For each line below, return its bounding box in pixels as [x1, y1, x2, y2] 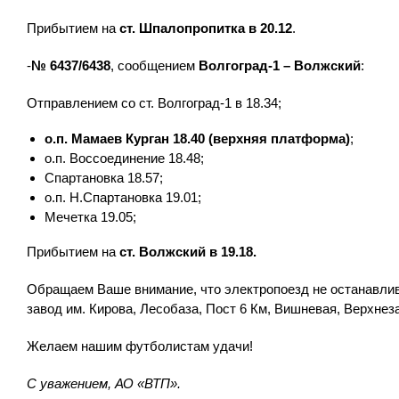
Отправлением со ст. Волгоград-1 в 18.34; [27, 95, 281, 110]
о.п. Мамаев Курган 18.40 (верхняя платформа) [45, 130, 350, 146]
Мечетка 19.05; [45, 208, 136, 224]
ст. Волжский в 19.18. [119, 244, 256, 259]
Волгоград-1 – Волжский [199, 58, 361, 73]
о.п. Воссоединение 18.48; [45, 150, 204, 166]
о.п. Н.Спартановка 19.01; [45, 189, 201, 205]
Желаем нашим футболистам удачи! [27, 338, 253, 354]
